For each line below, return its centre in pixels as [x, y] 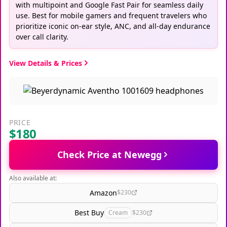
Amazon [103, 193]
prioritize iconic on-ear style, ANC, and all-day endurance [113, 26]
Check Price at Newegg [109, 154]
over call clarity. [42, 36]
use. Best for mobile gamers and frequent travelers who [111, 15]
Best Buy [89, 213]
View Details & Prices [46, 63]
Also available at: [33, 178]
